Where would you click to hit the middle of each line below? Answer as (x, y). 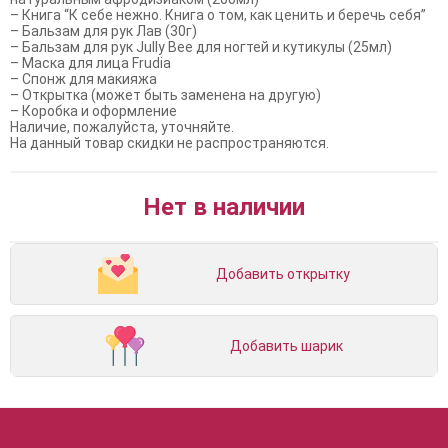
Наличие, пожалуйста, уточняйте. (122, 126)
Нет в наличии (224, 206)
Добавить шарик (286, 345)
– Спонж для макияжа (83, 78)
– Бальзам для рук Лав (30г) (103, 30)
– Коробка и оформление (93, 110)
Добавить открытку (282, 273)
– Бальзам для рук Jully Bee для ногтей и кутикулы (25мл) (201, 46)
